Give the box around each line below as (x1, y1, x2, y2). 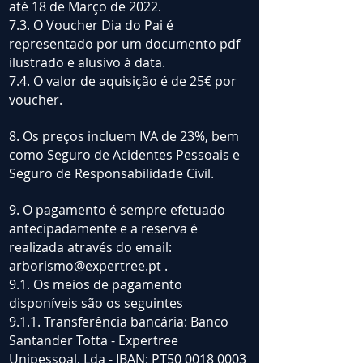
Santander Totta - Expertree (9, 331, 178, 350)
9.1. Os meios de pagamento (9, 275, 182, 294)
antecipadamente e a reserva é (9, 220, 198, 238)
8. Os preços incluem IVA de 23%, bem (9, 127, 239, 146)
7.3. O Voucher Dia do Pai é (9, 16, 173, 35)
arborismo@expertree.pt (9, 257, 161, 275)
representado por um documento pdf (9, 35, 240, 53)
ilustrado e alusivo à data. (9, 53, 169, 72)
